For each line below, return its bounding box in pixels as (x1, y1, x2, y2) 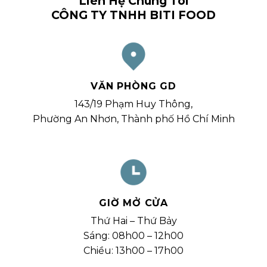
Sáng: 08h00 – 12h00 (83, 230, 184, 242)
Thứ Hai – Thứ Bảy (90, 215, 177, 227)
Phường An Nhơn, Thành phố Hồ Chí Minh (32, 113, 235, 125)
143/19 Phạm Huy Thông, (74, 98, 193, 110)
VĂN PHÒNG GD (91, 80, 176, 92)
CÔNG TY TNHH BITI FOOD (51, 8, 216, 23)
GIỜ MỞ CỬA (98, 197, 168, 209)
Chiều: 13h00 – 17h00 (83, 245, 184, 257)
